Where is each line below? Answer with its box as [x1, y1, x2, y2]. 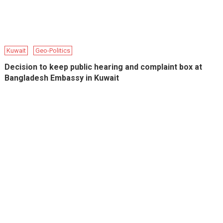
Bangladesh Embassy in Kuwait [4, 73, 119, 83]
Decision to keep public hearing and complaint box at [4, 62, 203, 72]
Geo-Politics [35, 47, 71, 55]
